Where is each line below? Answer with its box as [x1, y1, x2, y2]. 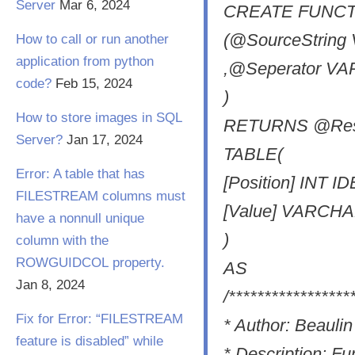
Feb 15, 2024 [55, 76, 132, 91]
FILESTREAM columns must [16, 189, 185, 204]
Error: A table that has [16, 166, 145, 181]
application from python [16, 54, 154, 69]
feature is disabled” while [16, 334, 163, 349]
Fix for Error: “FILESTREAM [16, 311, 183, 326]
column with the [16, 233, 109, 248]
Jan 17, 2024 [67, 132, 143, 147]
